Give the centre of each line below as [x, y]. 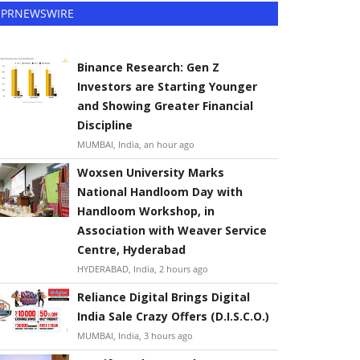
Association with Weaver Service [172, 230]
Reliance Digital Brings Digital [164, 297]
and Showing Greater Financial [165, 106]
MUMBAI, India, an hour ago [136, 144]
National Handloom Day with [160, 192]
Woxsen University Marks [151, 172]
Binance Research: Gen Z [148, 67]
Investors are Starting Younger [167, 86]
